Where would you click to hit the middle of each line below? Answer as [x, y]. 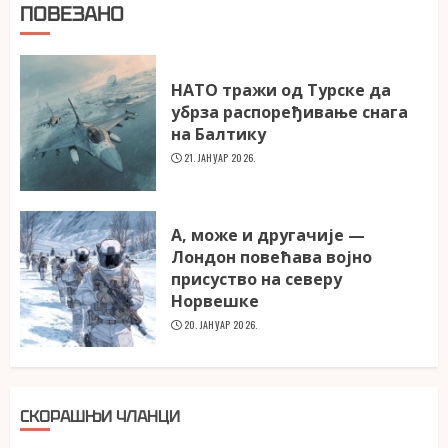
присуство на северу [256, 279]
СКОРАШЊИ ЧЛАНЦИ [100, 416]
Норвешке [215, 301]
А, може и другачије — [268, 235]
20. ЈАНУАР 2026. [220, 325]
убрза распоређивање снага [289, 112]
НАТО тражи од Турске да [281, 90]
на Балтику [218, 134]
